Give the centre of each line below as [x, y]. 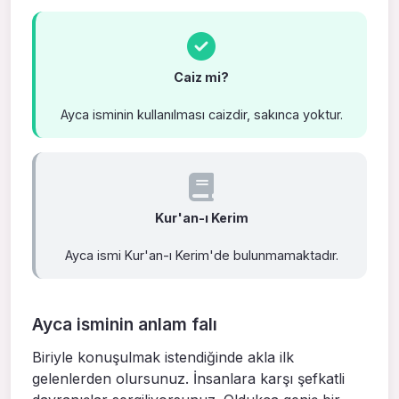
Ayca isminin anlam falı [125, 325]
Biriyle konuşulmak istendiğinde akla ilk [163, 358]
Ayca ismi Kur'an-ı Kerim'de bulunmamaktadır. [201, 256]
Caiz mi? [201, 77]
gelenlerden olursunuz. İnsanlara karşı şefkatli [188, 379]
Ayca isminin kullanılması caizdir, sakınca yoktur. [201, 115]
